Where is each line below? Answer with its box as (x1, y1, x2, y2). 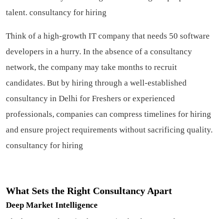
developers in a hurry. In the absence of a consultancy (6, 47, 192, 57)
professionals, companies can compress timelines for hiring (6, 109, 211, 119)
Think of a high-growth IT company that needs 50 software (6, 31, 210, 41)
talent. (6, 8, 29, 18)
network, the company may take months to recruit (6, 63, 177, 72)
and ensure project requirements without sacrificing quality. (6, 125, 213, 135)
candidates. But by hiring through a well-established (6, 78, 187, 88)
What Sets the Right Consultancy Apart (6, 185, 172, 197)
